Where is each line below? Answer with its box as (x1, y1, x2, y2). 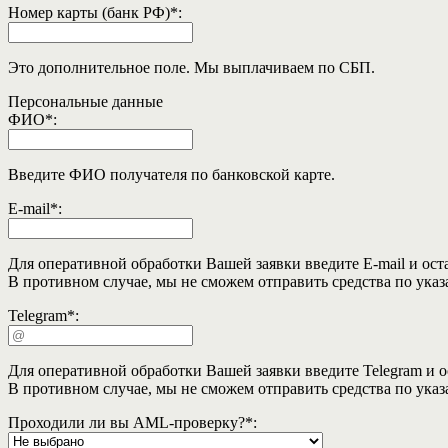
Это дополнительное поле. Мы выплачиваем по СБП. (8, 59, 375, 77)
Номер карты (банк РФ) (8, 4, 170, 22)
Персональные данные (8, 93, 163, 111)
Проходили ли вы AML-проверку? (8, 414, 245, 432)
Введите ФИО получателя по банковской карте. (8, 166, 335, 184)
